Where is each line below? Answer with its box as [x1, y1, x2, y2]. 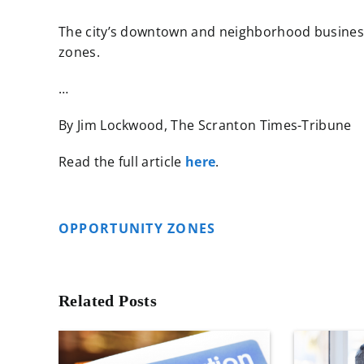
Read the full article [58, 153, 186, 171]
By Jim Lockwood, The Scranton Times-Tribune [58, 116, 352, 134]
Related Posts [58, 292, 158, 310]
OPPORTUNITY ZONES [58, 219, 220, 237]
